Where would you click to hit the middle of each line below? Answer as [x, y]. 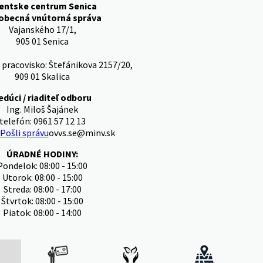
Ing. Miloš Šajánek [42, 109]
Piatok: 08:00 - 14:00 [42, 213]
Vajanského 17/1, [42, 29]
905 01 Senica [42, 41]
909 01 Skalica [42, 76]
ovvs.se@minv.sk [82, 133]
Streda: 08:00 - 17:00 [42, 189]
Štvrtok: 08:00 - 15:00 [42, 201]
